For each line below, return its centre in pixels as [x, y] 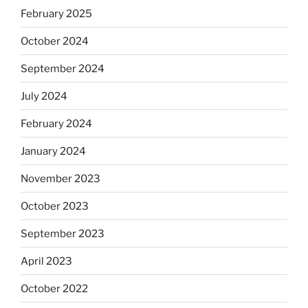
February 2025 [56, 13]
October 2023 [55, 206]
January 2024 [53, 151]
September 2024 [63, 68]
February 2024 [56, 123]
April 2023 [46, 261]
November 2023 [60, 178]
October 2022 [54, 288]
